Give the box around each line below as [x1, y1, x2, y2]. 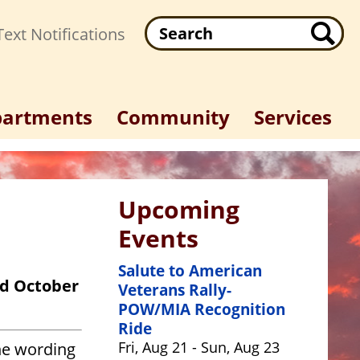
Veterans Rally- [118, 280, 232, 301]
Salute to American [118, 260, 263, 281]
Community [117, 104, 230, 130]
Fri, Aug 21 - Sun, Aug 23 [118, 337, 280, 357]
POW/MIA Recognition [118, 299, 286, 320]
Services [254, 104, 332, 130]
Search [145, 15, 195, 37]
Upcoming [118, 193, 240, 226]
